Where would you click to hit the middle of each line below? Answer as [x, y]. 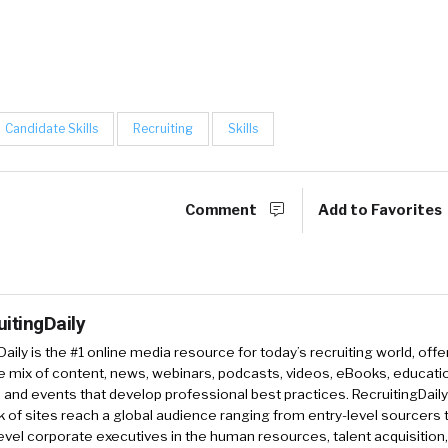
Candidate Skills [51, 128]
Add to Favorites [382, 209]
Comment [223, 209]
